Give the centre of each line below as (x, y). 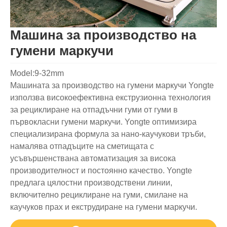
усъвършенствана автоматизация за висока (93, 158)
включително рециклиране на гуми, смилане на (99, 195)
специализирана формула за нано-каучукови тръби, (108, 134)
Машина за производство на (103, 35)
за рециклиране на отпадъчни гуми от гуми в (94, 109)
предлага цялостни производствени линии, (91, 182)
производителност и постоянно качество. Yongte (101, 170)
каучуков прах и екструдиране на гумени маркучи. (104, 207)
